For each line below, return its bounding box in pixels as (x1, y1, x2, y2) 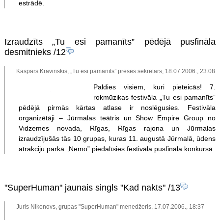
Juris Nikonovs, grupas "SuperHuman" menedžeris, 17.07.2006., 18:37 (16, 203, 205, 210)
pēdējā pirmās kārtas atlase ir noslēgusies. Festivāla (18, 103, 216, 111)
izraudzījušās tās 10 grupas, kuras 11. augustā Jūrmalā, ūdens (18, 134, 216, 142)
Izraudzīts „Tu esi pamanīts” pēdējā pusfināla (4, 36, 216, 47)
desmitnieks (4, 47, 51, 57)
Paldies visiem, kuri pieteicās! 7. (93, 82, 216, 91)
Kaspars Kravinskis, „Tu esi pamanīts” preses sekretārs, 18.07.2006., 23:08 (16, 68, 216, 75)
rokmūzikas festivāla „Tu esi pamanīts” (93, 93, 216, 101)
